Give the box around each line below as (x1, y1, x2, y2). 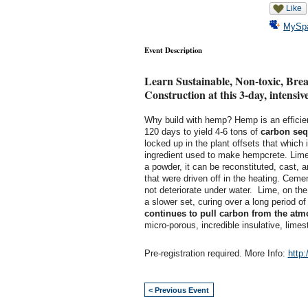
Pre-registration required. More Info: (144, 247, 288, 258)
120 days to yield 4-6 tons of (144, 126, 261, 137)
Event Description (144, 45, 202, 56)
